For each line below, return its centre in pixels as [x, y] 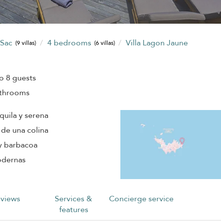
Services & [74, 199]
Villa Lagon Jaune [157, 43]
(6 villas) [104, 43]
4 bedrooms [70, 43]
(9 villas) [26, 43]
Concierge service [142, 199]
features [74, 209]
